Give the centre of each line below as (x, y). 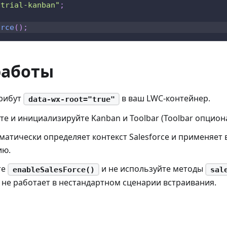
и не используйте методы (153, 168)
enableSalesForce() (53, 169)
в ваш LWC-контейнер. (165, 99)
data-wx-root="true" (71, 99)
